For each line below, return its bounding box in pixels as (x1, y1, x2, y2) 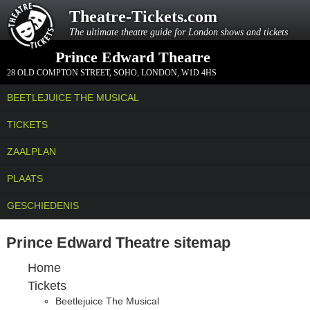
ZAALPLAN (7, 146, 56, 157)
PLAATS (7, 173, 43, 184)
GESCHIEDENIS (7, 200, 79, 211)
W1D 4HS (181, 68, 217, 77)
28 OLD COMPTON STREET (7, 68, 109, 77)
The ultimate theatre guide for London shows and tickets (69, 27, 288, 37)
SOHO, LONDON (113, 68, 177, 77)
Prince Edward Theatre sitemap (6, 233, 230, 251)
